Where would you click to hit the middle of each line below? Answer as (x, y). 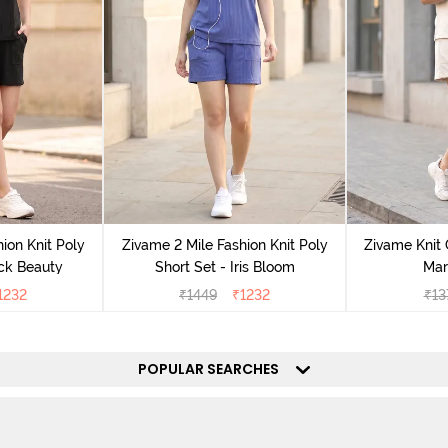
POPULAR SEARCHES (214, 369)
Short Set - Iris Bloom (224, 267)
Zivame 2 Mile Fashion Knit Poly (224, 245)
